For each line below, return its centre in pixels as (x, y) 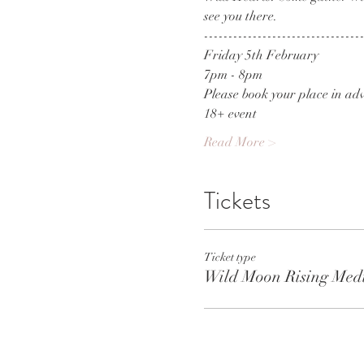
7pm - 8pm (233, 75)
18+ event (230, 114)
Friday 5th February (261, 55)
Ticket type (230, 257)
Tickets (237, 201)
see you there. (242, 16)
